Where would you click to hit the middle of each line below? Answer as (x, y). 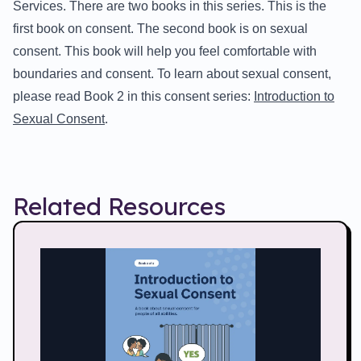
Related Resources (119, 206)
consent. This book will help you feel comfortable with (165, 51)
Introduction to (294, 96)
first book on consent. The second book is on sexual (160, 28)
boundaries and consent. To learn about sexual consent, (172, 73)
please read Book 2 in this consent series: (133, 96)
